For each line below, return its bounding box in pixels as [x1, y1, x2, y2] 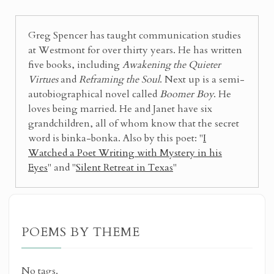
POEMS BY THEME [21, 223, 140, 240]
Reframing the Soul [79, 72, 160, 86]
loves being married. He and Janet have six [28, 102, 212, 116]
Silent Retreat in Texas [76, 160, 173, 174]
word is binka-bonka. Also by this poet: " [28, 131, 203, 145]
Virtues [28, 72, 58, 86]
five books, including [28, 57, 122, 72]
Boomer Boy [160, 87, 213, 101]
